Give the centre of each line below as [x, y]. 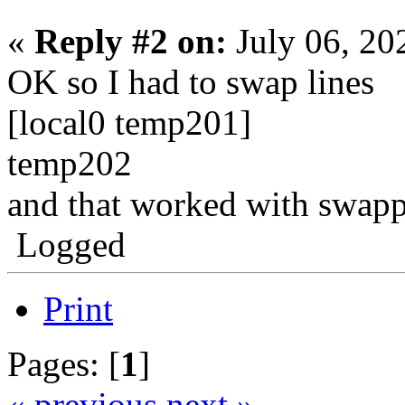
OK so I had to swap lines [191, 81]
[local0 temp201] [129, 122]
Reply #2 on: [131, 41]
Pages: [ [64, 363]
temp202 [70, 163]
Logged [66, 244]
